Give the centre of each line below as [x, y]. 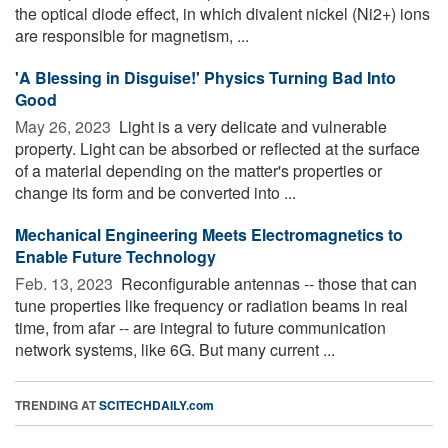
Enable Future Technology [115, 256]
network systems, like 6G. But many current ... [175, 349]
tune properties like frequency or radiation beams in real [211, 305]
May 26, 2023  [65, 126]
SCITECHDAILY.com [156, 404]
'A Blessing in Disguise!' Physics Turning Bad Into [205, 77]
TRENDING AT [57, 404]
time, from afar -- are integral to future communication [200, 327]
